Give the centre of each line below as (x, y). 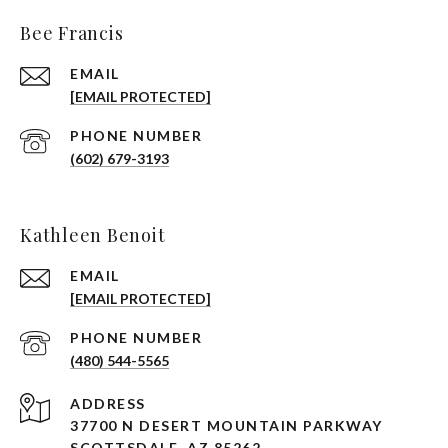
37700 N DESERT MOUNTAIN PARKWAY (226, 425)
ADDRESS (108, 403)
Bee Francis (72, 33)
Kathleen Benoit (93, 235)
